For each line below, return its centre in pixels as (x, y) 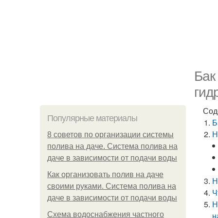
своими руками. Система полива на (112, 186)
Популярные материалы (92, 118)
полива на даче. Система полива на (112, 146)
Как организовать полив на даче (105, 174)
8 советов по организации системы (110, 135)
